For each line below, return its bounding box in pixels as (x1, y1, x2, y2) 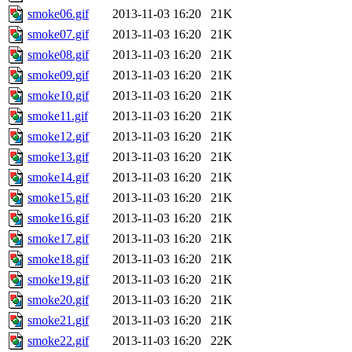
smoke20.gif (27, 293, 89, 307)
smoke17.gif (27, 232, 89, 246)
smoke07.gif (27, 27, 89, 42)
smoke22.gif (27, 334, 89, 348)
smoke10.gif (27, 89, 89, 103)
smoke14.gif (27, 170, 89, 185)
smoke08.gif (27, 48, 89, 62)
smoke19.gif (27, 273, 89, 287)
